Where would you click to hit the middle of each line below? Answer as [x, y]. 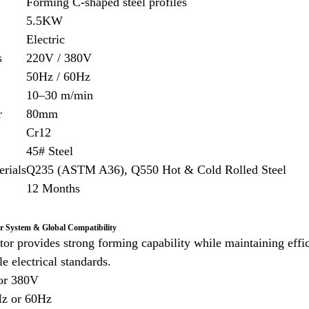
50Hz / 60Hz [59, 77]
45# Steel [50, 151]
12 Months [53, 188]
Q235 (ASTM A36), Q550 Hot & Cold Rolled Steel [157, 170]
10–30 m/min [60, 95]
